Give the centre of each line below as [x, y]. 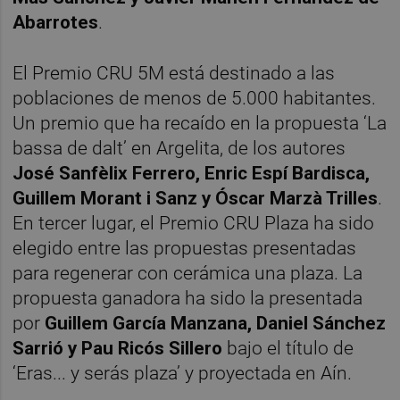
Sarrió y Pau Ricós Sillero [118, 348]
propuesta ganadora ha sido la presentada [188, 298]
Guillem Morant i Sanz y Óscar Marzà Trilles [196, 198]
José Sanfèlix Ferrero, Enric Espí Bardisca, [192, 173]
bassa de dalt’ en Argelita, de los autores [179, 148]
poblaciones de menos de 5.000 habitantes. [195, 98]
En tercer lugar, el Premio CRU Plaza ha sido [194, 223]
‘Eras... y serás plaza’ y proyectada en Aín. [183, 373]
